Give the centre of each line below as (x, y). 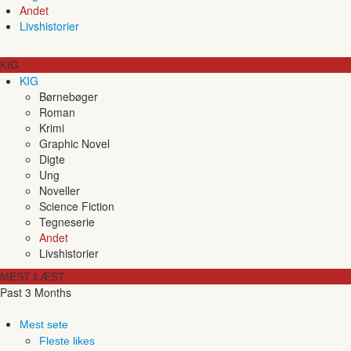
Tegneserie (67, 221)
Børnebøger (69, 96)
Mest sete (44, 324)
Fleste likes (67, 340)
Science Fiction (77, 206)
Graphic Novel (74, 143)
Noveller (60, 190)
